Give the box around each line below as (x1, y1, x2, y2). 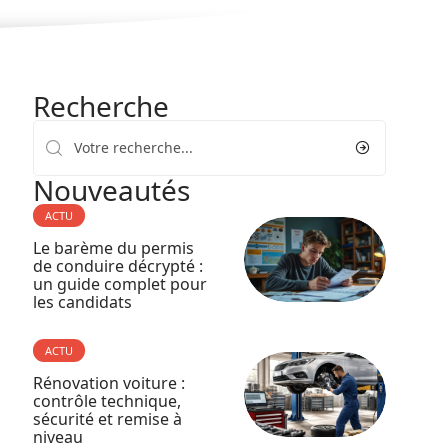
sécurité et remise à (32, 408, 182, 430)
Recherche (32, 87, 169, 125)
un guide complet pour (32, 273, 207, 295)
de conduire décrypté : (32, 255, 203, 277)
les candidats (32, 291, 132, 313)
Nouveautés (32, 171, 190, 209)
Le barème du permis (32, 237, 194, 259)
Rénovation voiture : (32, 372, 185, 394)
